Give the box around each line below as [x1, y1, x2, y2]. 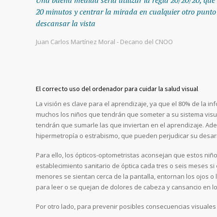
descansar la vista [36, 17, 95, 29]
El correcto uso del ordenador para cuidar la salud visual [36, 84, 198, 93]
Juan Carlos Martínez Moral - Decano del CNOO [36, 37, 173, 46]
